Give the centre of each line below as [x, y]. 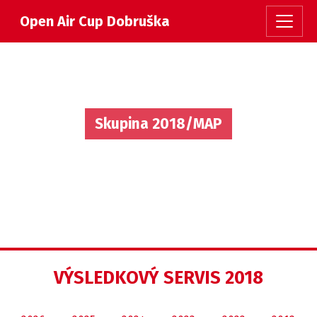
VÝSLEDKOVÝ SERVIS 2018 [158, 278]
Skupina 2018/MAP [158, 123]
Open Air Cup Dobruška [95, 21]
